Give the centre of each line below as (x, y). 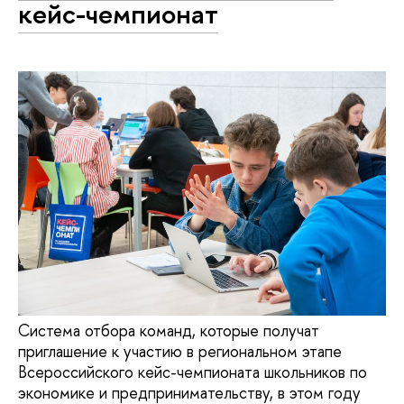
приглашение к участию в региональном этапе (180, 351)
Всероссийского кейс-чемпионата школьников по (193, 372)
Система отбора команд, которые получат (169, 330)
